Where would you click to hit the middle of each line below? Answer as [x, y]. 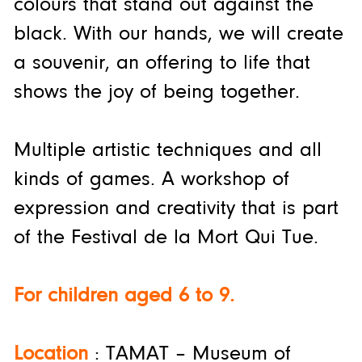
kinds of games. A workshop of [151, 179]
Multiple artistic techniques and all [167, 150]
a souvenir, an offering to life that [162, 63]
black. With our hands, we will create [178, 34]
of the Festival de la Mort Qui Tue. [166, 238]
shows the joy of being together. [156, 92]
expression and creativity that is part [176, 208]
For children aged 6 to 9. [124, 296]
